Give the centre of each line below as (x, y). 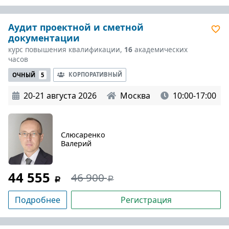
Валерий (76, 143)
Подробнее (38, 200)
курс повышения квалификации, (66, 49)
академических (160, 49)
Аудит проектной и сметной (76, 27)
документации (44, 38)
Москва (135, 95)
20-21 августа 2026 (60, 95)
